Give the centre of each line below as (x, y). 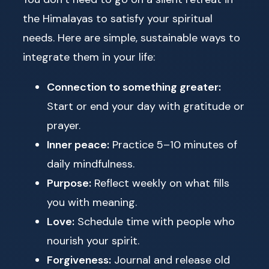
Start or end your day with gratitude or (146, 107)
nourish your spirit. (93, 241)
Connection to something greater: (134, 87)
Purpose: (69, 183)
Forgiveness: (79, 260)
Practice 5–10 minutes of (173, 145)
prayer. (64, 126)
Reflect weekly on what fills (160, 183)
